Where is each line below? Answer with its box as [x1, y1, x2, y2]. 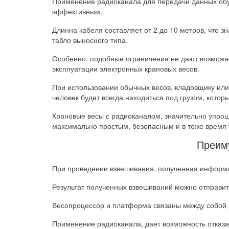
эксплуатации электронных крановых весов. [52, 63, 199, 74]
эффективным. [52, 6, 102, 17]
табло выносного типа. [52, 35, 128, 45]
